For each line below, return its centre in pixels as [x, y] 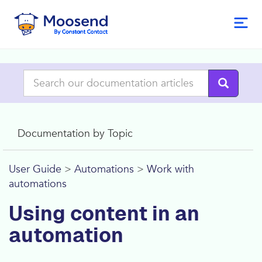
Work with [170, 169]
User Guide [35, 169]
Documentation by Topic [75, 134]
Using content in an [104, 213]
